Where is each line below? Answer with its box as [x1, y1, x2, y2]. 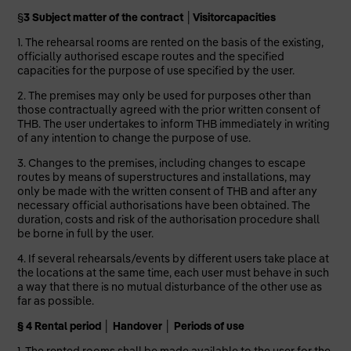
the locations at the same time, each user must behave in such [17, 266, 330, 280]
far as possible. [17, 294, 95, 308]
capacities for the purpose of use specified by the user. [17, 63, 295, 78]
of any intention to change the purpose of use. [17, 131, 251, 145]
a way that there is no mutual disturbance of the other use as [17, 280, 323, 294]
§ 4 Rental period [17, 319, 104, 333]
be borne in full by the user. [17, 226, 154, 241]
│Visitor [186, 10, 225, 24]
